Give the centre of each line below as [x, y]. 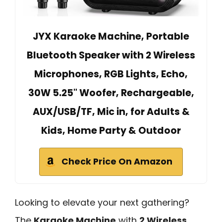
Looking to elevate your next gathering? [102, 202]
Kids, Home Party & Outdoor [111, 130]
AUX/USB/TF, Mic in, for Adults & [111, 111]
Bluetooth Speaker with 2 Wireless [111, 55]
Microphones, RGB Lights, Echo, [111, 74]
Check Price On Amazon [117, 161]
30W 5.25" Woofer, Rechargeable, [111, 93]
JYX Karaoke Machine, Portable [111, 36]
